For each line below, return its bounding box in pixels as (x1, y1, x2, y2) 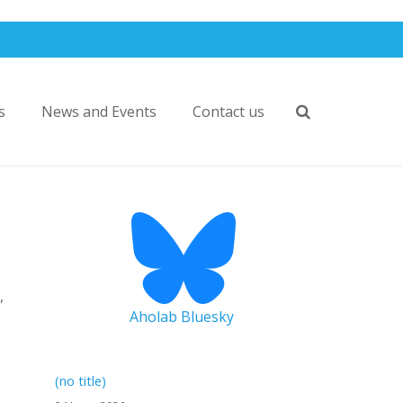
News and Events (41, 102, 157, 121)
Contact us (193, 102, 264, 121)
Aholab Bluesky (129, 307, 234, 327)
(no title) (55, 372, 106, 390)
